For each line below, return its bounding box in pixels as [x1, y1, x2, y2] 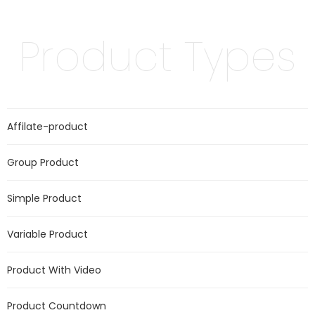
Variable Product [7, 227, 88, 241]
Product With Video [7, 263, 101, 277]
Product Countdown [7, 299, 106, 313]
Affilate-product [7, 120, 88, 134]
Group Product [7, 155, 79, 169]
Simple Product [7, 191, 82, 205]
